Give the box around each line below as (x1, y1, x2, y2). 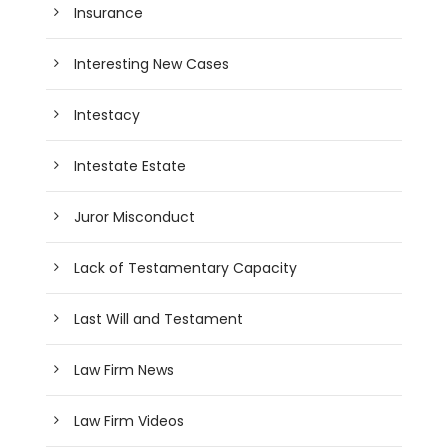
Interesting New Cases (74, 53, 230, 74)
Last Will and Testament (74, 308, 244, 329)
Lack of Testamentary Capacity (74, 257, 298, 278)
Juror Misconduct (74, 206, 196, 227)
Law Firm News (74, 359, 175, 380)
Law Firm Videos (74, 410, 185, 431)
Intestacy (74, 104, 141, 125)
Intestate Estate (74, 155, 187, 176)
